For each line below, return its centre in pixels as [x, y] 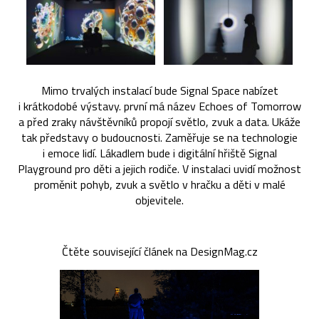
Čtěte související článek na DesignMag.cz [159, 251]
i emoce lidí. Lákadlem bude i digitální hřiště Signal [159, 153]
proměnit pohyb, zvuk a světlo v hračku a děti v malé [159, 184]
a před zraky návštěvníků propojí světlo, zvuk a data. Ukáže [159, 121]
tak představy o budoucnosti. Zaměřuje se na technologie [159, 137]
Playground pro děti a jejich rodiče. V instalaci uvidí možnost [159, 168]
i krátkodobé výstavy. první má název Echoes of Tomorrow [159, 106]
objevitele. [159, 200]
